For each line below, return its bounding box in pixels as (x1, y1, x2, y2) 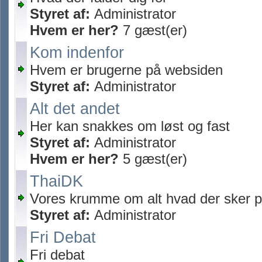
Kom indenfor (30, 44, 124, 61)
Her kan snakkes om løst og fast (30, 118, 230, 134)
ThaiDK (30, 173, 83, 190)
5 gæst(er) (119, 151, 187, 167)
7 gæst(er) (119, 22, 187, 38)
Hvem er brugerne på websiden (30, 62, 223, 78)
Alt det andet (30, 100, 120, 118)
